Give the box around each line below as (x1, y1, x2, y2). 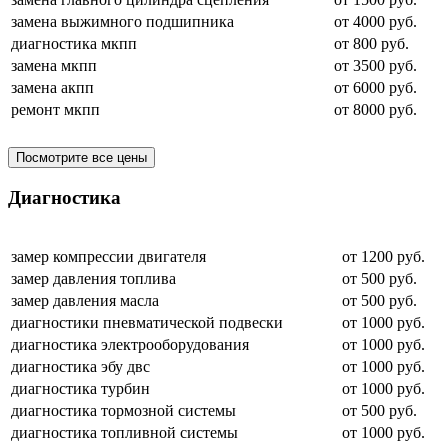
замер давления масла (11, 292, 159, 310)
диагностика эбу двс (11, 358, 150, 376)
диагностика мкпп (11, 34, 137, 52)
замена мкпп (11, 56, 97, 74)
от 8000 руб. (334, 100, 417, 118)
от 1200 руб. (342, 248, 425, 266)
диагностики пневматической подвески (11, 314, 283, 332)
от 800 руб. (334, 34, 409, 52)
